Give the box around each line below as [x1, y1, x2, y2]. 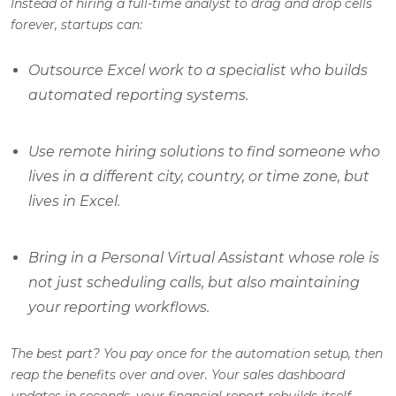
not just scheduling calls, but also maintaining [28, 274, 360, 292]
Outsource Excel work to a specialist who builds [28, 62, 368, 80]
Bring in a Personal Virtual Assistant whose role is [28, 249, 379, 267]
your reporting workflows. [28, 299, 209, 316]
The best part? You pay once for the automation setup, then [11, 346, 383, 362]
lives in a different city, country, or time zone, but [28, 168, 369, 186]
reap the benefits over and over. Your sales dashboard [11, 367, 345, 384]
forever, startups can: [11, 17, 142, 34]
